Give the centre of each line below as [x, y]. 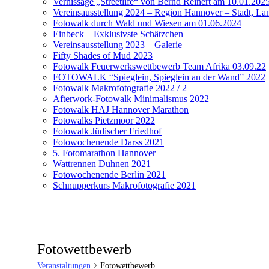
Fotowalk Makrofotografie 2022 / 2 [120, 88]
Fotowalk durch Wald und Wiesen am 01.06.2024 [147, 23]
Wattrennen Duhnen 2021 [102, 163]
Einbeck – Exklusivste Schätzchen [118, 34]
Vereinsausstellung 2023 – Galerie [117, 44]
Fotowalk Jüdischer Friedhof [107, 131]
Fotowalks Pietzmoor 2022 [104, 120]
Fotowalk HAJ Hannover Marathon [121, 109]
